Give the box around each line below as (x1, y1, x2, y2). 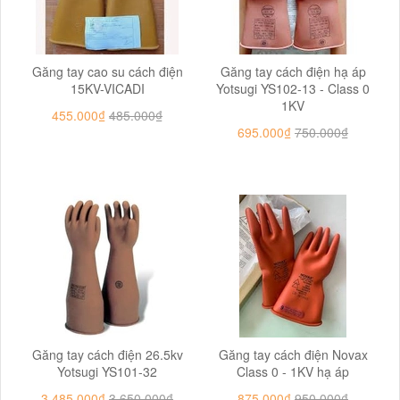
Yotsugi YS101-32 (57, 362, 157, 380)
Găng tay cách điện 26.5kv (31, 346, 183, 363)
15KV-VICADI (70, 79, 145, 97)
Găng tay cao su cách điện (31, 62, 183, 80)
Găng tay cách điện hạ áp (220, 62, 366, 80)
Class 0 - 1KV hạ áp (237, 362, 349, 380)
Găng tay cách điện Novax (218, 346, 368, 363)
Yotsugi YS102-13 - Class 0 (216, 79, 370, 97)
